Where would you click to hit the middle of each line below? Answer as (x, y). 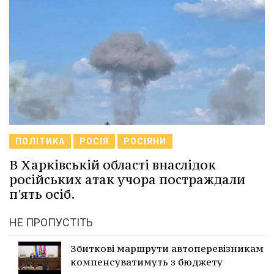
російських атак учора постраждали (127, 180)
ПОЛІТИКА (40, 142)
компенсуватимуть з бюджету (146, 262)
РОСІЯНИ (145, 142)
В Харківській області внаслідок (113, 165)
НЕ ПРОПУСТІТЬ (51, 223)
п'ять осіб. (42, 194)
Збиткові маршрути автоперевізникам (167, 249)
